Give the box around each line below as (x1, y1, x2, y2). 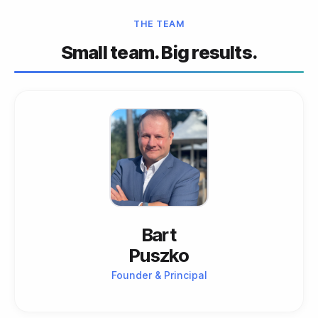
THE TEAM (133, 18, 185, 29)
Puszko (128, 243, 190, 266)
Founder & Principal (111, 269, 207, 281)
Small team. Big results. (60, 40, 258, 63)
